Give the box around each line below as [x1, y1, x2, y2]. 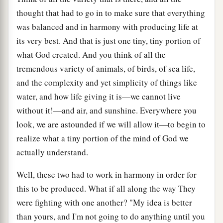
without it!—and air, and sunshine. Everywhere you [16, 104, 197, 116]
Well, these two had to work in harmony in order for [16, 168, 197, 180]
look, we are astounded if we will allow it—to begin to [16, 118, 206, 130]
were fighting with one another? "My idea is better [16, 196, 192, 208]
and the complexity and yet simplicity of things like [16, 76, 197, 88]
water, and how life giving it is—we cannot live [16, 90, 181, 102]
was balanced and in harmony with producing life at [16, 20, 198, 32]
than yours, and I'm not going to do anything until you [16, 210, 205, 222]
